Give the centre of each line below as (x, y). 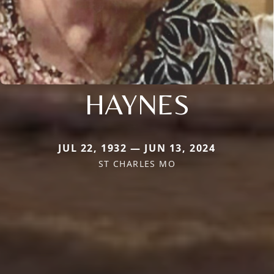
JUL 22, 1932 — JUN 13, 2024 (137, 148)
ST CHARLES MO (137, 164)
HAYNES (137, 104)
